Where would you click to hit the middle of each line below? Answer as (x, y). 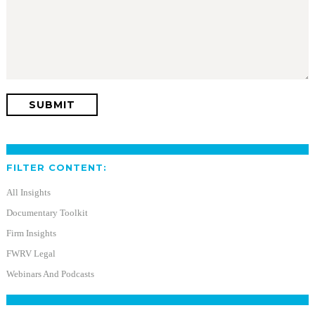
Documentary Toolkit (47, 213)
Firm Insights (31, 233)
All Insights (28, 193)
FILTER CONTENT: (56, 168)
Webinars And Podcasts (50, 274)
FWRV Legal (31, 254)
